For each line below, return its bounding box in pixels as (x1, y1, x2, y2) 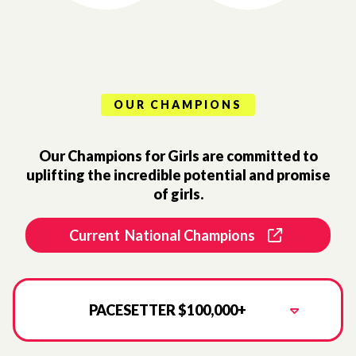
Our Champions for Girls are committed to (38, 146, 318, 164)
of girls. (153, 184, 203, 203)
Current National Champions (69, 226, 255, 244)
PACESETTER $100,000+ (88, 300, 246, 319)
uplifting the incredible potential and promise (25, 165, 331, 184)
